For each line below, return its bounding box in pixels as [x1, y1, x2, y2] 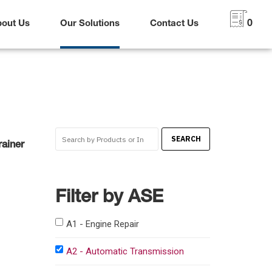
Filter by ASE [55, 189, 163, 208]
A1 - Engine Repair [66, 219, 139, 229]
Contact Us [150, 19, 199, 29]
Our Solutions [60, 19, 120, 29]
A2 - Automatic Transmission [66, 246, 184, 257]
